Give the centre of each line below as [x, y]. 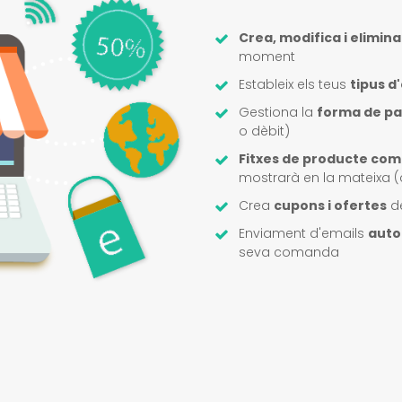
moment [267, 57]
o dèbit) [264, 131]
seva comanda [289, 252]
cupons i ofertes [330, 205]
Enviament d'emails [303, 233]
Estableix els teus [294, 84]
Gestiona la [278, 112]
